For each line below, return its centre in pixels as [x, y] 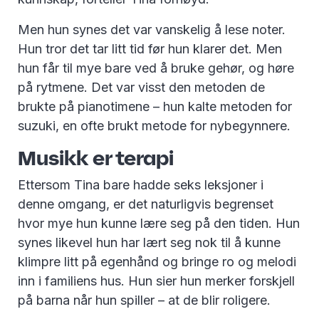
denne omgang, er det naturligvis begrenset [146, 204]
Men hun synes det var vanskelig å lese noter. [152, 30]
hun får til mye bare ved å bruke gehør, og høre [156, 68]
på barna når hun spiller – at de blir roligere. [148, 300]
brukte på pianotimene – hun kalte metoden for [155, 107]
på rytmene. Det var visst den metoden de [141, 88]
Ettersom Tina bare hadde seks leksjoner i [141, 185]
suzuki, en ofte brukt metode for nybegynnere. [156, 126]
